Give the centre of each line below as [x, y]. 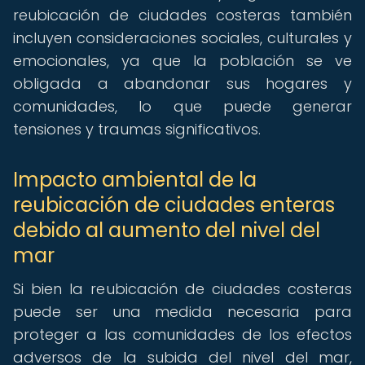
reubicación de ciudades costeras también [182, 15]
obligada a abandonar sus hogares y [182, 84]
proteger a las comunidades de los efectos [182, 334]
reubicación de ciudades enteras [174, 205]
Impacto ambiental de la [135, 180]
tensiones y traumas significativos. [137, 129]
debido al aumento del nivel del [167, 230]
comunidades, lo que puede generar [182, 106]
